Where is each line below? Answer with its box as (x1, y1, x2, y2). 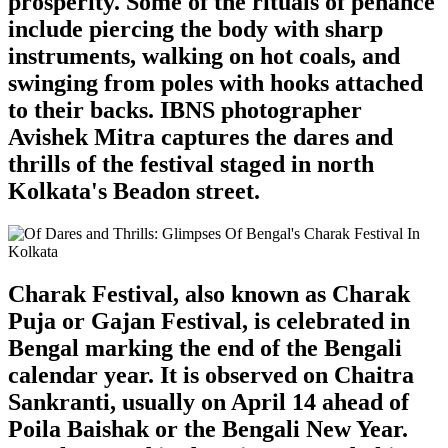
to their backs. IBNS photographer (8, 97, 362, 124)
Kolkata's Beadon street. (8, 178, 260, 205)
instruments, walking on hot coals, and (8, 43, 400, 70)
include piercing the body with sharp (8, 16, 383, 43)
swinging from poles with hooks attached (8, 70, 423, 97)
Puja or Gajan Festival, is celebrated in (8, 307, 410, 334)
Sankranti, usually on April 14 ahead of (8, 388, 409, 415)
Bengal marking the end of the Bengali (8, 334, 402, 361)
